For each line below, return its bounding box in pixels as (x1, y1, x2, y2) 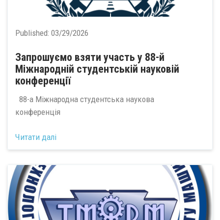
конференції (15, 74, 71, 87)
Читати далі (15, 132, 56, 142)
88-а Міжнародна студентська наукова (15, 94, 154, 104)
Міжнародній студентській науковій (15, 62, 179, 75)
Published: (15, 27, 51, 38)
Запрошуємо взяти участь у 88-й (15, 51, 165, 63)
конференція (15, 107, 64, 117)
